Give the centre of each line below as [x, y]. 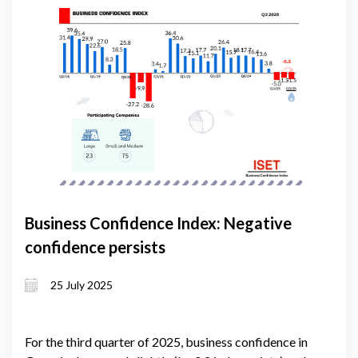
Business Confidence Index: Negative [158, 223]
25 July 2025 [82, 285]
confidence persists [95, 247]
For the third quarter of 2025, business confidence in [166, 341]
